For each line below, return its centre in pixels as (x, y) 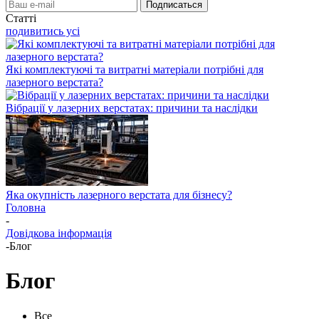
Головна (26, 208)
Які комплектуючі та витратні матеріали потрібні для (135, 69)
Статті (21, 18)
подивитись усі (43, 31)
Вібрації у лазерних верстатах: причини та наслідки (132, 108)
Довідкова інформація (59, 233)
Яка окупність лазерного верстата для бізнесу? (119, 195)
